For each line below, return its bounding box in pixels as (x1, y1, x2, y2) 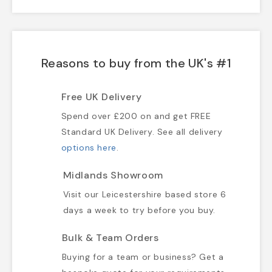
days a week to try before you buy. (63, 205, 216, 216)
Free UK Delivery (61, 90, 142, 104)
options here (61, 142, 117, 154)
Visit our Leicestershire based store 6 (63, 189, 226, 200)
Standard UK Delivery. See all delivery (61, 126, 223, 138)
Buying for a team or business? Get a (61, 251, 224, 263)
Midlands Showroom (63, 169, 163, 182)
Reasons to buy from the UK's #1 (41, 55, 231, 72)
